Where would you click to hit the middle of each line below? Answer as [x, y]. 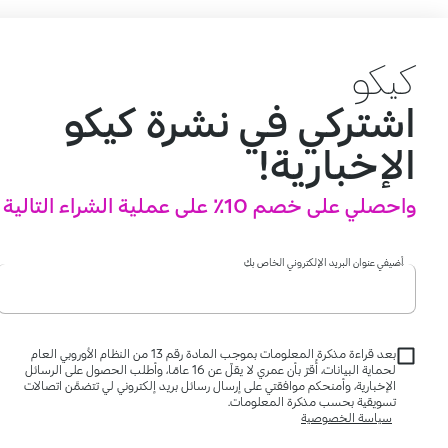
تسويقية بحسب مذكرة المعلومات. [312, 401]
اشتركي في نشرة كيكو [240, 121]
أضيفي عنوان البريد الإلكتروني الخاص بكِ [324, 262]
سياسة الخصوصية [346, 417]
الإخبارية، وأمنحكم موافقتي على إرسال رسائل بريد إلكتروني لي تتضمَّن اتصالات [210, 385]
